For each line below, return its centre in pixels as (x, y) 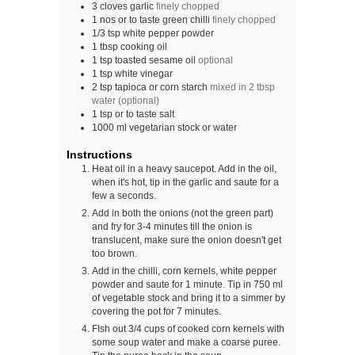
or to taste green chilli (165, 20)
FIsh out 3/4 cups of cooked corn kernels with (188, 328)
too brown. (115, 253)
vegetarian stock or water (183, 128)
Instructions (99, 154)
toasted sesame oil (155, 60)
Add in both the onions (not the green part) (183, 212)
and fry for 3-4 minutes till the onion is (172, 226)
